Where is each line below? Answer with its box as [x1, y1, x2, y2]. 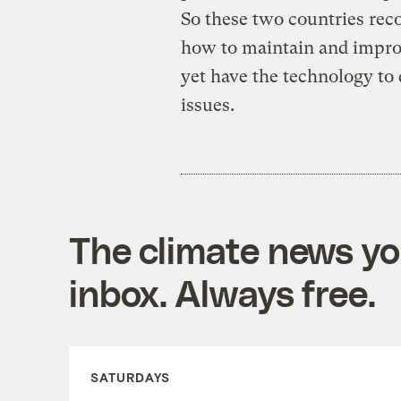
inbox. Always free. [68, 270, 376, 314]
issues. [180, 94, 235, 115]
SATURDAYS [90, 369, 170, 385]
